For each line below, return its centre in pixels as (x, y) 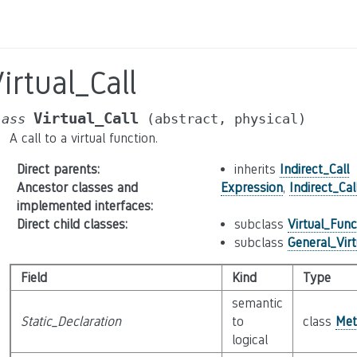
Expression (251, 188)
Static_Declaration (71, 322)
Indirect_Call (314, 169)
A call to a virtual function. (84, 138)
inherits (257, 169)
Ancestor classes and (77, 188)
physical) (270, 119)
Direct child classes (71, 224)
